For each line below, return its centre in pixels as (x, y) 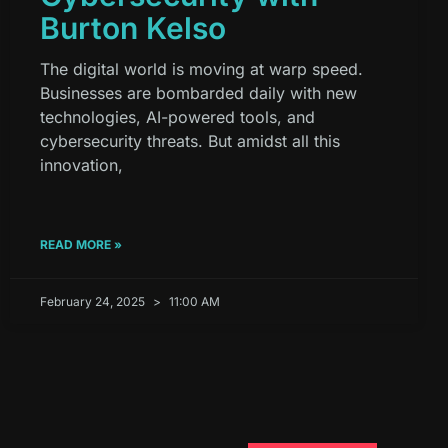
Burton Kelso (133, 28)
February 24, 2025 (94, 302)
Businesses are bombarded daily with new (198, 93)
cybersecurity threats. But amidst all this (190, 141)
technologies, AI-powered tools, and (177, 117)
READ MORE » (81, 245)
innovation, (81, 165)
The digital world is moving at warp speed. (201, 69)
